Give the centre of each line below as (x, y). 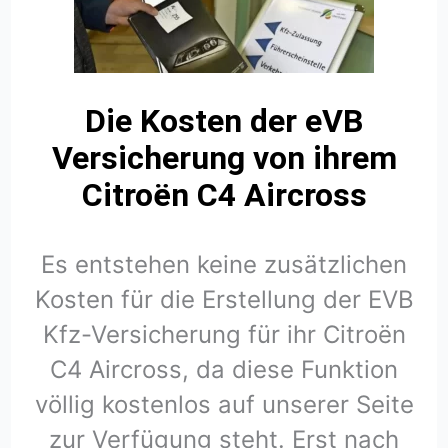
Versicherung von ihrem (224, 158)
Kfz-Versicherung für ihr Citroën (224, 335)
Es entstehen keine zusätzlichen (224, 265)
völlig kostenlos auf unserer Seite (224, 405)
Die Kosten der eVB (224, 121)
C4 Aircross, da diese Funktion (224, 370)
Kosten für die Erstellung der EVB (224, 300)
